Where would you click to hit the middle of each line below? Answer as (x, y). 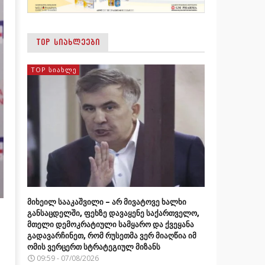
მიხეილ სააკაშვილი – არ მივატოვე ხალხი (106, 201)
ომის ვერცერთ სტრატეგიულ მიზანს (93, 246)
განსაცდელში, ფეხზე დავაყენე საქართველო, (113, 213)
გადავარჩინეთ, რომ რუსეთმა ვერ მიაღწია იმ (112, 235)
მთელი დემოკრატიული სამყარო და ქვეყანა (110, 224)
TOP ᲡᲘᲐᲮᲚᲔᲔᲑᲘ (68, 42)
